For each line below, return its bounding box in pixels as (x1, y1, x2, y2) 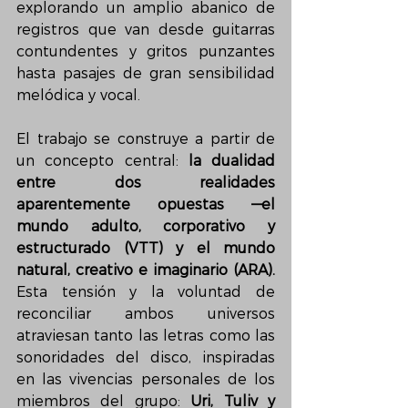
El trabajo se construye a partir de (16, 130, 275, 148)
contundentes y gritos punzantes (16, 43, 275, 60)
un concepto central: (16, 152, 189, 169)
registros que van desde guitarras (16, 21, 275, 38)
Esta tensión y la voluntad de (16, 283, 275, 301)
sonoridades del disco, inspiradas (16, 349, 275, 366)
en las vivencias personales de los (16, 371, 275, 388)
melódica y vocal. (16, 87, 140, 104)
